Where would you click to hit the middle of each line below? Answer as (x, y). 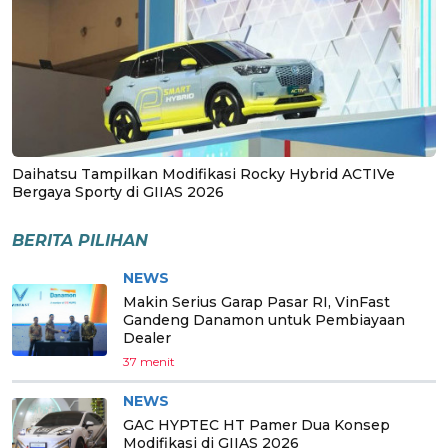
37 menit (149, 361)
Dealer (147, 337)
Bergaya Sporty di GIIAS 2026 (118, 191)
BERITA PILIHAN (80, 240)
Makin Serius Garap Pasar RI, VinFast (256, 301)
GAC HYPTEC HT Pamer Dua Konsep (256, 424)
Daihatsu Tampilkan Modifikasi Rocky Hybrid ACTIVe (203, 173)
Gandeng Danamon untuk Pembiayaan (264, 319)
